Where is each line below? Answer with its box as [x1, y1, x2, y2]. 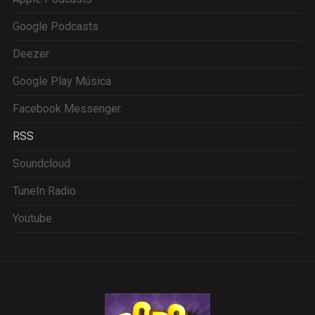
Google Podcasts [12, 20, 98, 33]
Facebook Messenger [12, 102, 121, 115]
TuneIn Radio [12, 184, 76, 198]
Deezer [12, 47, 49, 60]
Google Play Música [12, 75, 111, 88]
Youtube [12, 212, 52, 225]
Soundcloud [12, 157, 70, 170]
